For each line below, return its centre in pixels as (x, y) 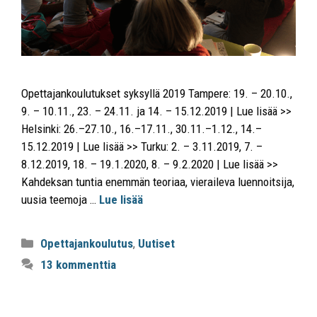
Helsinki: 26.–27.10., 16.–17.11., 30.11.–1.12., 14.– (142, 128)
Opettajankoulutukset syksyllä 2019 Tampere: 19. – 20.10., (157, 93)
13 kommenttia (79, 264)
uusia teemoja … (60, 199)
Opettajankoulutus (87, 243)
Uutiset (157, 243)
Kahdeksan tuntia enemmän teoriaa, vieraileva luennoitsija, (158, 181)
